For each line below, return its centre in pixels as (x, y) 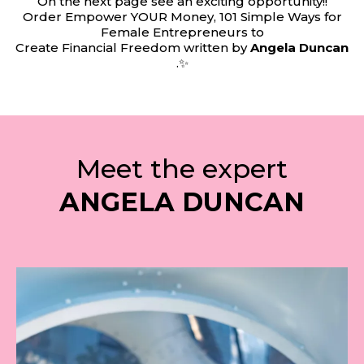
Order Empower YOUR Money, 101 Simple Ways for (182, 16)
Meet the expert (182, 168)
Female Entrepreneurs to (182, 32)
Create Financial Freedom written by (133, 47)
